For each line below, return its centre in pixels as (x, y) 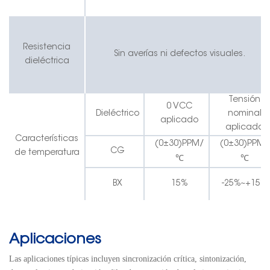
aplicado (180, 121)
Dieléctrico (117, 114)
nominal (244, 114)
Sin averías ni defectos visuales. (180, 55)
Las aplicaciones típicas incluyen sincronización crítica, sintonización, (128, 259)
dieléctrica (47, 62)
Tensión (245, 100)
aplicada (244, 128)
